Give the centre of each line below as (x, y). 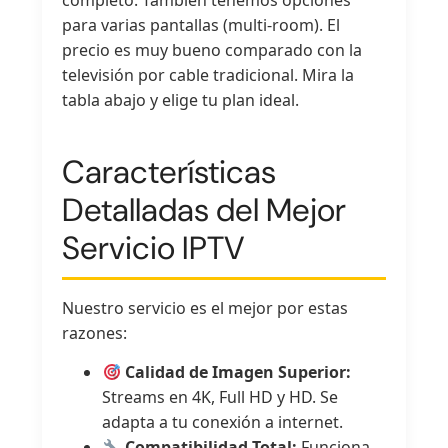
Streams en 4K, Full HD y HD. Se (220, 397)
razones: (95, 332)
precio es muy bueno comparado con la (212, 49)
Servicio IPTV (154, 247)
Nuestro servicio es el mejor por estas (205, 307)
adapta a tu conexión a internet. (223, 422)
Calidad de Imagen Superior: (235, 372)
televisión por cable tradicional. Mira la (208, 74)
